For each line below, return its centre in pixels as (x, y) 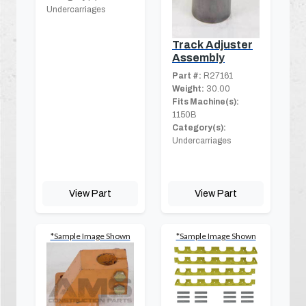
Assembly (198, 57)
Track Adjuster (212, 44)
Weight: (188, 88)
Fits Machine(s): (206, 101)
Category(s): (199, 127)
